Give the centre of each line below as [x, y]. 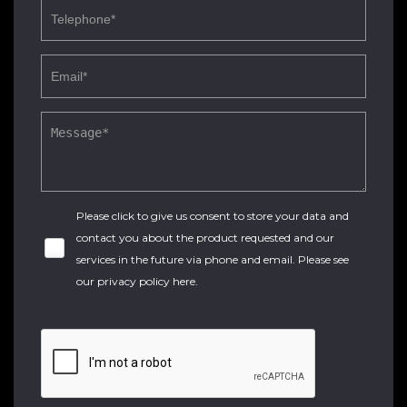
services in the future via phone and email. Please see [213, 259]
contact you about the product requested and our [205, 238]
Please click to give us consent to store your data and [213, 216]
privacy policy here [146, 281]
